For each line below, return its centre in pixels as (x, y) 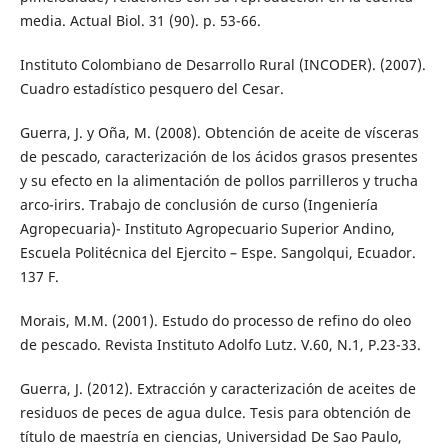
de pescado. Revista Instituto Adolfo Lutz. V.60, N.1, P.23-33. (220, 345)
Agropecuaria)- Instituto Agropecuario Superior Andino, (207, 229)
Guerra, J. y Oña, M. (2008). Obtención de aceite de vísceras (219, 133)
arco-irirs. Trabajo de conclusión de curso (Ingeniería (198, 205)
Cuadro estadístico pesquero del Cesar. (151, 89)
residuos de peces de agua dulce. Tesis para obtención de (215, 413)
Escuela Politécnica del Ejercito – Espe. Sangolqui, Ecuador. (217, 253)
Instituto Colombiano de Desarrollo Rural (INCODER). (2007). (222, 65)
